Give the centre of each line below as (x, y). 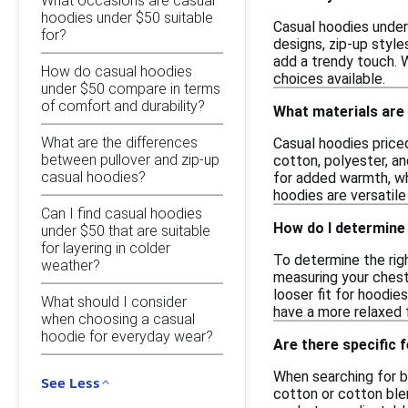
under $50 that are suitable (126, 230)
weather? (71, 265)
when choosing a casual (118, 319)
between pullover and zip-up (130, 159)
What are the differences (119, 142)
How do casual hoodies (117, 71)
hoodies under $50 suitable (127, 17)
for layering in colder (106, 248)
